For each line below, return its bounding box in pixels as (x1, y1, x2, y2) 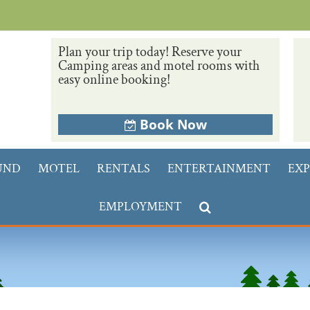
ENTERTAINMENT (167, 161, 271, 176)
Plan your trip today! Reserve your (58, 43, 241, 61)
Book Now (139, 116, 207, 134)
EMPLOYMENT (99, 199, 182, 215)
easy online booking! (58, 71, 170, 89)
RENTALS (97, 161, 150, 176)
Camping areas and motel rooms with (58, 57, 259, 75)
